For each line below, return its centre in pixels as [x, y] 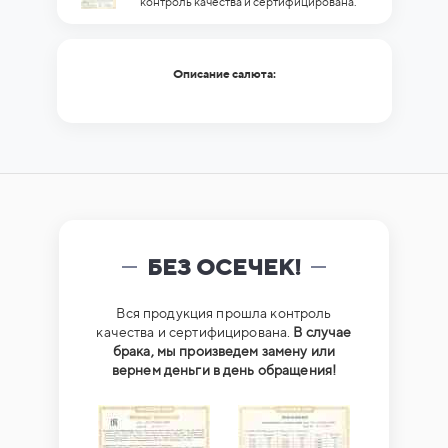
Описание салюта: [224, 73]
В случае [322, 331]
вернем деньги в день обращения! [224, 369]
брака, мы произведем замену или [224, 350]
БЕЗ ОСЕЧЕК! [224, 266]
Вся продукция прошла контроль [224, 312]
